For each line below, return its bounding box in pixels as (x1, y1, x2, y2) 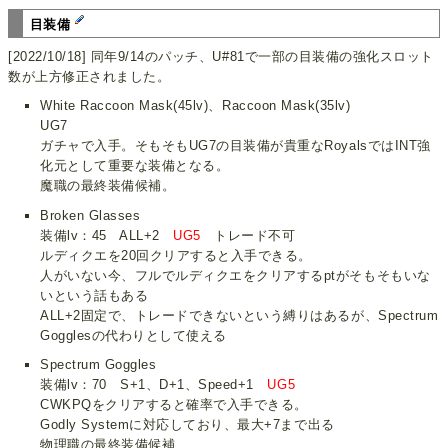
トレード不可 (200, 227, 296, 243)
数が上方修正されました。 (8, 69, 171, 85)
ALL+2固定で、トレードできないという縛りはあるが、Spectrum (40, 307, 439, 323)
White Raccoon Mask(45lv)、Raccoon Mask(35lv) (40, 98, 351, 114)
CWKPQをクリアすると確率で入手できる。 (40, 396, 308, 412)
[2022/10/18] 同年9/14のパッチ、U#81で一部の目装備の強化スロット (8, 49, 434, 65)
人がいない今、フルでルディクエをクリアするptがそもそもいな (40, 267, 431, 283)
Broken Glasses (40, 207, 141, 223)
